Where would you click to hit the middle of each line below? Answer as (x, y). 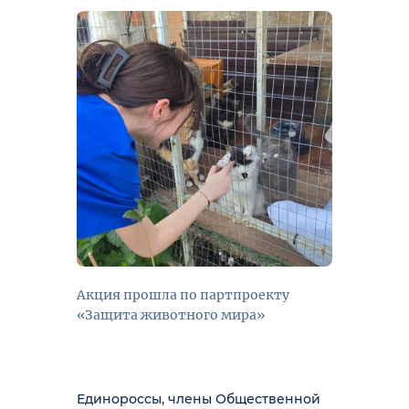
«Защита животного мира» (171, 315)
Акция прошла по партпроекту (183, 295)
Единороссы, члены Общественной (199, 399)
